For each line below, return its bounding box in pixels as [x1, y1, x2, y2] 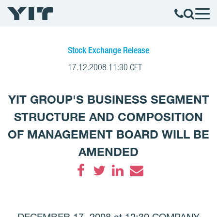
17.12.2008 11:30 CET [68, 62, 142, 72]
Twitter [93, 179, 131, 192]
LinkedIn [111, 179, 160, 192]
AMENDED [78, 144, 139, 159]
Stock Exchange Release [68, 45, 149, 55]
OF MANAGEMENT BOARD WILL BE [8, 127, 209, 141]
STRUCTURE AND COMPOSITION [14, 109, 203, 124]
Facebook [74, 179, 126, 192]
